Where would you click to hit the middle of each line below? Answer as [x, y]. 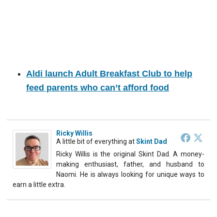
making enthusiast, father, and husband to [130, 164]
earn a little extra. [39, 184]
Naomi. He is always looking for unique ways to [130, 174]
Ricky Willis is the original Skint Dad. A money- [130, 154]
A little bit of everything [92, 141]
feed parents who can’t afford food [98, 87]
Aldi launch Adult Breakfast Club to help [109, 73]
